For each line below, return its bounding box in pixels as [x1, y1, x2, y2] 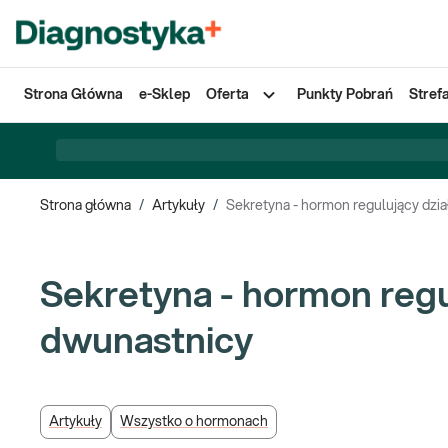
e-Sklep [139, 88, 190, 102]
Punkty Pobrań [297, 88, 393, 102]
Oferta [206, 88, 249, 102]
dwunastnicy [40, 324, 253, 360]
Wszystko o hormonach [120, 415, 268, 429]
